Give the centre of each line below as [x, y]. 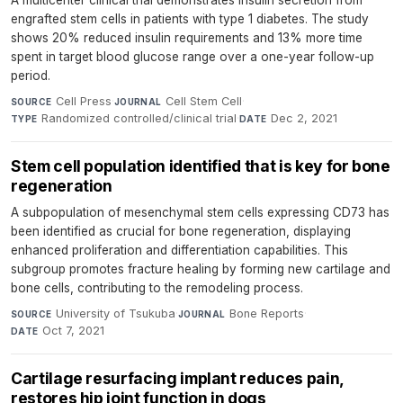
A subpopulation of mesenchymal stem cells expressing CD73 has [200, 213]
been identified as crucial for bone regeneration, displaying [181, 232]
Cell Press [83, 102]
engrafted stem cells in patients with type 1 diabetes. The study [190, 19]
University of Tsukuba [115, 314]
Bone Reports [267, 314]
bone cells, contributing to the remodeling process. [157, 288]
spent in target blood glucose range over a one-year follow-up [193, 57]
